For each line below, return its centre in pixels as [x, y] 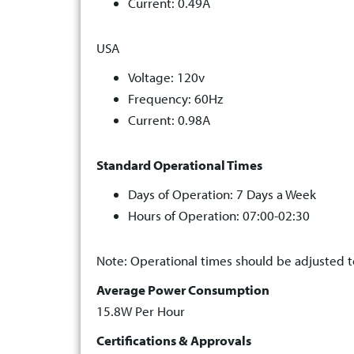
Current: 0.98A [169, 120]
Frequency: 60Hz [175, 99]
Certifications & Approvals [174, 341]
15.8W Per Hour [141, 311]
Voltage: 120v [166, 77]
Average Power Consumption [183, 290]
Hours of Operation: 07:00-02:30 [219, 216]
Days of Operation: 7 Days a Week [222, 194]
